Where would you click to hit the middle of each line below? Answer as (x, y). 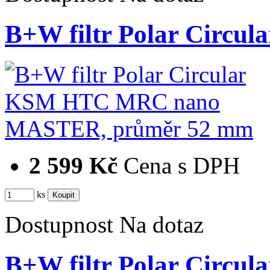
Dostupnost (59, 224)
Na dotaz (162, 224)
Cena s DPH (182, 165)
